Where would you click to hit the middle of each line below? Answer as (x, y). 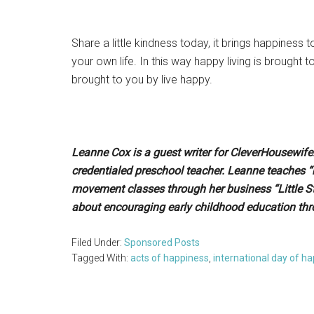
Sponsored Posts (162, 243)
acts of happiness (170, 258)
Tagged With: (101, 258)
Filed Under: (98, 243)
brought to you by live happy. (142, 80)
